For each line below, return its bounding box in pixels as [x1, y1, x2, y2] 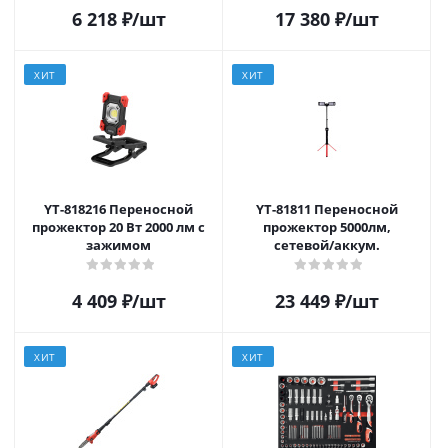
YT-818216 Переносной [44, 199, 109, 218]
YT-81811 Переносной [255, 199, 314, 218]
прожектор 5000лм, [262, 217, 391, 236]
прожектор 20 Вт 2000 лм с [32, 217, 205, 236]
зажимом [86, 235, 151, 254]
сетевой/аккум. [273, 235, 380, 254]
